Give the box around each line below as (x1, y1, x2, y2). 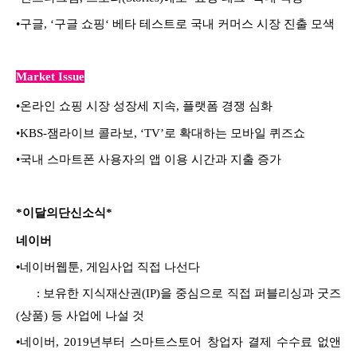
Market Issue (16, 69, 84, 83)
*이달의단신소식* (16, 206, 112, 219)
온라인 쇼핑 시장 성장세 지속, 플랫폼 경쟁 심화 (20, 99, 273, 112)
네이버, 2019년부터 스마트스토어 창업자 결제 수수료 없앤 (20, 335, 341, 348)
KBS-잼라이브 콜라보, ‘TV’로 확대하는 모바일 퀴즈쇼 (20, 126, 305, 139)
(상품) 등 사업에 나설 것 (16, 308, 144, 322)
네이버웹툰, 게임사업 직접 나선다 (20, 260, 200, 273)
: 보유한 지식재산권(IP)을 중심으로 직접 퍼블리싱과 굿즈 (16, 286, 341, 300)
